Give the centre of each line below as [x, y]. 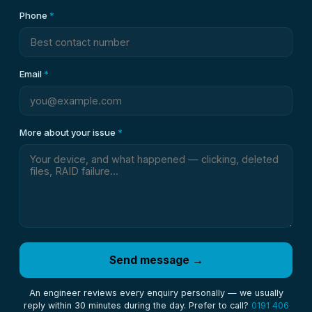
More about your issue [69, 132]
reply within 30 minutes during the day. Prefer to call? [137, 305]
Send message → [156, 260]
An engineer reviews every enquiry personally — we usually [156, 293]
